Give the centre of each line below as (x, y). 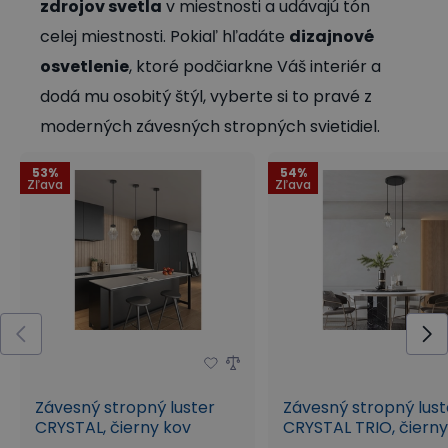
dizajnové (331, 36)
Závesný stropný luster (125, 407)
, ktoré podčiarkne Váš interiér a (255, 66)
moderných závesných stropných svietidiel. (210, 126)
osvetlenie (84, 66)
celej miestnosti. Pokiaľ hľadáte (164, 36)
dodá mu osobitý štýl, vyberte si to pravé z (206, 96)
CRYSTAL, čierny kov (113, 427)
